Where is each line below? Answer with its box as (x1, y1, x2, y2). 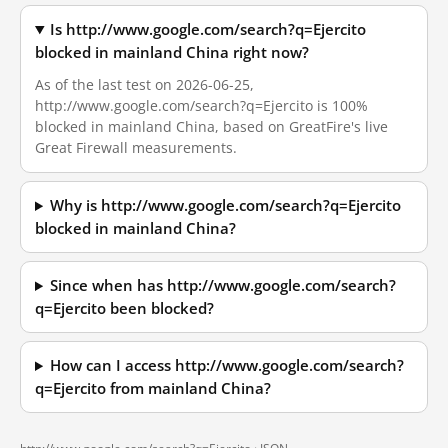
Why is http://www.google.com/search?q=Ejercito (50, 196, 402, 215)
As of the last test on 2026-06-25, (35, 75, 254, 94)
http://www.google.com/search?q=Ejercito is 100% (35, 96, 368, 115)
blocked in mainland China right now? (35, 43, 309, 62)
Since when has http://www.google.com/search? (50, 276, 397, 295)
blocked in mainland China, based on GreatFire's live (35, 117, 388, 136)
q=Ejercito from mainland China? (35, 379, 271, 398)
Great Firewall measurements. (35, 138, 237, 157)
